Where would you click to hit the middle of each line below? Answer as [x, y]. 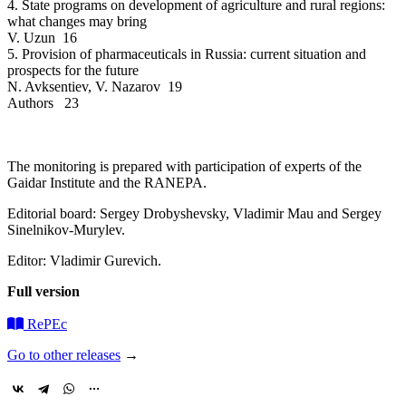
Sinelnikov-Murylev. [66, 229]
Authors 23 [43, 102]
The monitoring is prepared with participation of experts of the [184, 166]
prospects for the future [73, 70]
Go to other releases [64, 354]
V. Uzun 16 [42, 37]
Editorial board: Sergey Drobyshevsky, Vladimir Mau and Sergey [194, 213]
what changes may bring [77, 21]
